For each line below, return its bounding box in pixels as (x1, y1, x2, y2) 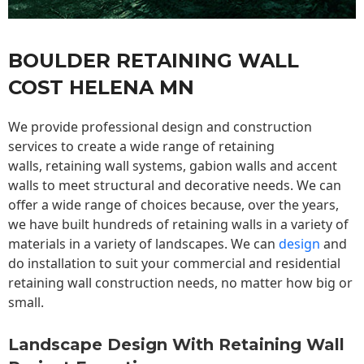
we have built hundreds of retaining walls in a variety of (8, 215, 349, 234)
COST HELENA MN (8, 76, 194, 100)
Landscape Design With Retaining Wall (8, 335, 344, 355)
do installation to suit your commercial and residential (8, 254, 340, 273)
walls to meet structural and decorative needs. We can (8, 176, 341, 195)
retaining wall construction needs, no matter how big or (8, 274, 353, 292)
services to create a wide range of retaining (8, 137, 275, 156)
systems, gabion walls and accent (129, 157, 337, 175)
